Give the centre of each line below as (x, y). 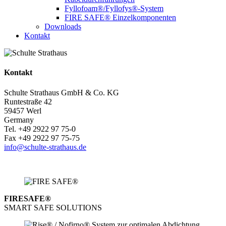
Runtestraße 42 (28, 101)
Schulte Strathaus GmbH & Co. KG (62, 92)
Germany (19, 120)
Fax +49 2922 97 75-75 (42, 138)
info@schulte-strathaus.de (45, 147)
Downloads (63, 26)
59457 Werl (23, 110)
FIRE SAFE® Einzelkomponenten (120, 17)
